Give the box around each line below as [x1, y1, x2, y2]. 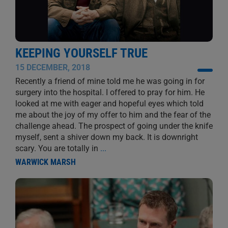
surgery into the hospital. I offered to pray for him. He [15, 88, 205, 98]
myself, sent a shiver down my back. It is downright [15, 132, 198, 142]
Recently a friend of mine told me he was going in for [15, 76, 205, 87]
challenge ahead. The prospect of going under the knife [15, 121, 213, 131]
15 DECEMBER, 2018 [15, 63, 90, 73]
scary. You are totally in [15, 144, 100, 154]
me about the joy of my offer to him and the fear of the [15, 110, 211, 120]
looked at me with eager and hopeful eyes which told [15, 99, 204, 109]
